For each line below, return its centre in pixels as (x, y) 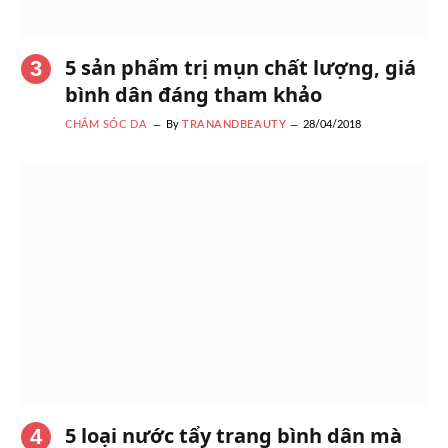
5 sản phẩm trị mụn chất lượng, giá (240, 68)
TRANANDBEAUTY (234, 125)
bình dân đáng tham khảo (193, 95)
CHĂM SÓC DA (106, 125)
